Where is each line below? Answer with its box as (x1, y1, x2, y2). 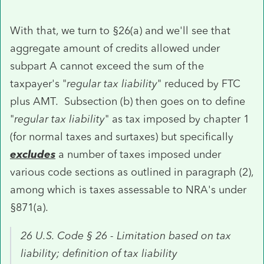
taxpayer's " (10, 77, 67, 90)
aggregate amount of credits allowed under (10, 41, 220, 55)
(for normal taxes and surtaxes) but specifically (10, 130, 233, 143)
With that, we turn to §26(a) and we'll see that (10, 24, 230, 37)
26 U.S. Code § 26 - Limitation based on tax (21, 229, 231, 242)
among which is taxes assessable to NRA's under (10, 183, 246, 196)
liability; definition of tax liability (21, 246, 177, 260)
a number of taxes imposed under (55, 147, 221, 161)
